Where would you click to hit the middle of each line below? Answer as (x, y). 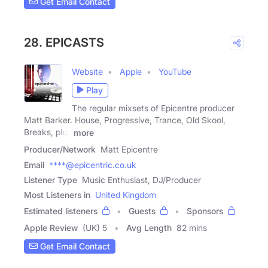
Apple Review (51, 227)
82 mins (192, 227)
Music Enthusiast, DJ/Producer (141, 179)
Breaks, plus (48, 132)
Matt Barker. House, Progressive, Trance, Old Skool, (125, 120)
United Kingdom (126, 194)
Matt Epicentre (129, 149)
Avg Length (149, 227)
